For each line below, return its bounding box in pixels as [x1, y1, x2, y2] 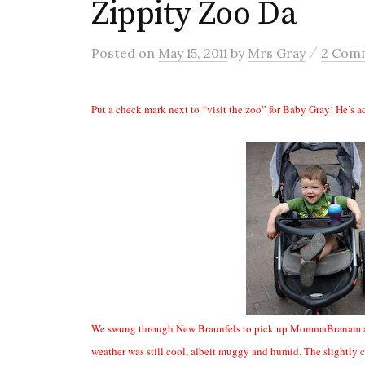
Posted [91, 45, 139, 61]
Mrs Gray [248, 45, 306, 61]
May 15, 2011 [158, 45, 227, 61]
